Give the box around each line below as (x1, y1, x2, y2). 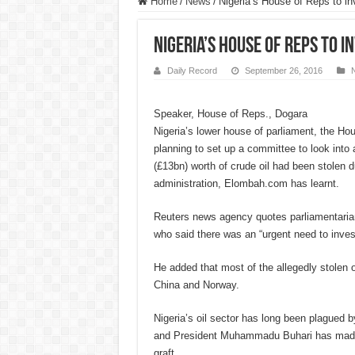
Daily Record (166, 66, 217, 76)
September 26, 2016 (244, 66, 323, 76)
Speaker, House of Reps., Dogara (153, 108, 307, 120)
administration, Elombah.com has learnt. (153, 177, 339, 190)
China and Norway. (153, 279, 239, 292)
